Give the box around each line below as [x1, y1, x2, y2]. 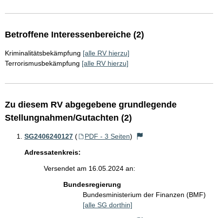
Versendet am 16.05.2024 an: [44, 164, 135, 172]
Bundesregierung [63, 181, 121, 188]
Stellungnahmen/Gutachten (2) [5, 113, 132, 123]
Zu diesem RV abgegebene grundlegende [5, 100, 177, 109]
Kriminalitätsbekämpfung [5, 49, 81, 57]
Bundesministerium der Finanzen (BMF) [83, 191, 206, 199]
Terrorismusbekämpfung [5, 59, 80, 67]
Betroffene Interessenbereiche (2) [5, 30, 144, 39]
